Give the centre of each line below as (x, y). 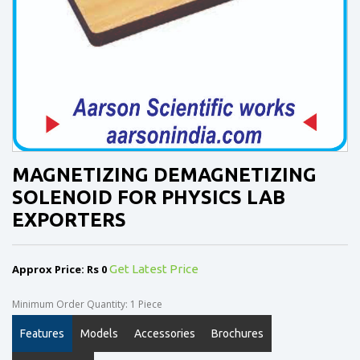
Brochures (237, 334)
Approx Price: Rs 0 (61, 270)
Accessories (165, 334)
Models (99, 334)
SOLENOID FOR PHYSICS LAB (149, 198)
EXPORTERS (69, 220)
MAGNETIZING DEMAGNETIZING (164, 175)
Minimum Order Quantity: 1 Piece (87, 305)
